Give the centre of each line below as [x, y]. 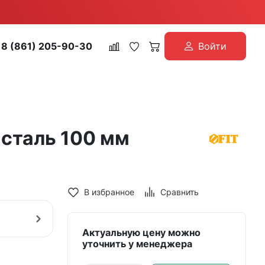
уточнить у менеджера [137, 244]
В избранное [109, 192]
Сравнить [180, 192]
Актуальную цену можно [141, 232]
